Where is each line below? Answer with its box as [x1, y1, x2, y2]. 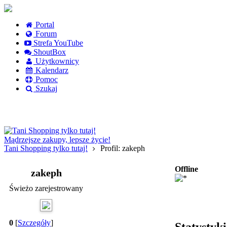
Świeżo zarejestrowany [9, 184, 83, 193]
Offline [175, 165, 198, 173]
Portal [33, 20, 54, 29]
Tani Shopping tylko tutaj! [4, 144, 88, 153]
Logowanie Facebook [63, 117, 135, 126]
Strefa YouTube [31, 39, 83, 47]
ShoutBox [31, 48, 66, 56]
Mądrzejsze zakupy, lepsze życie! [4, 135, 110, 144]
